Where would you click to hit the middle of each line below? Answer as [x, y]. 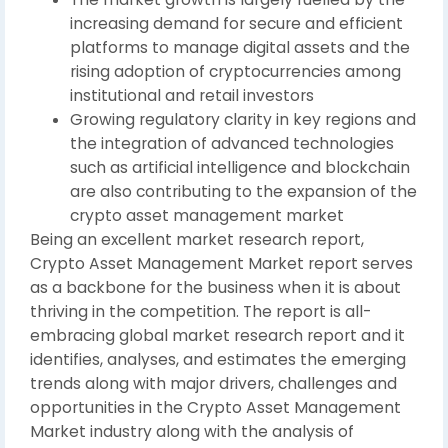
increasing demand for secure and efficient [236, 23]
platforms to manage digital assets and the [240, 47]
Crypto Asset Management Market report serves [221, 263]
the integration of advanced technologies [232, 143]
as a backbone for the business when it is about [215, 287]
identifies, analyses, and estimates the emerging [218, 359]
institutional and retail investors [192, 95]
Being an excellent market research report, [197, 239]
